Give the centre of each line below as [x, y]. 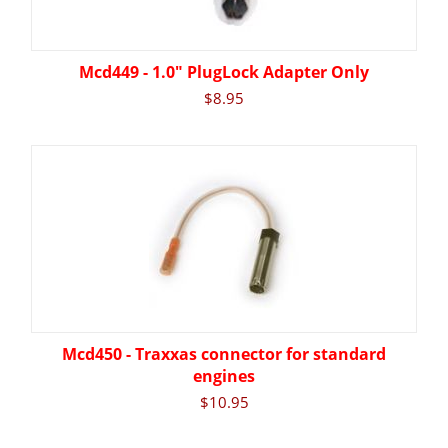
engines [224, 376]
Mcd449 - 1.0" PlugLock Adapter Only [224, 72]
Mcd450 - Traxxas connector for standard [224, 354]
